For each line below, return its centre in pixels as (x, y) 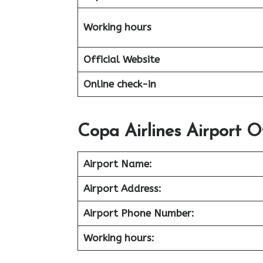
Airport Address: (122, 188)
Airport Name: (117, 163)
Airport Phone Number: (140, 213)
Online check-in (119, 84)
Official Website (121, 59)
